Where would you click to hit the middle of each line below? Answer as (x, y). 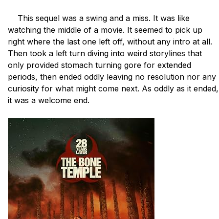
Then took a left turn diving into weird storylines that (105, 53)
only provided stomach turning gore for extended (99, 65)
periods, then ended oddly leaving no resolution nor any (112, 77)
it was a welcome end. (49, 100)
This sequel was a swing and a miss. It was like (13, 18)
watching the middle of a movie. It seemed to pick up (105, 30)
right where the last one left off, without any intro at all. (110, 41)
